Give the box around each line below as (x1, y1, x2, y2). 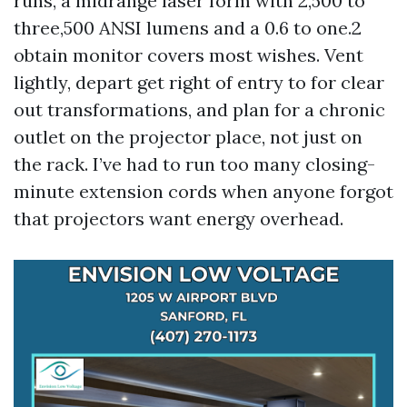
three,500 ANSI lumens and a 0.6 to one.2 (14, 16, 362, 39)
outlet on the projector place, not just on (14, 125, 362, 148)
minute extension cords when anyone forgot (14, 180, 393, 203)
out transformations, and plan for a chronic (14, 98, 385, 121)
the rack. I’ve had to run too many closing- (14, 153, 375, 175)
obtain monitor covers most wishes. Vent (14, 44, 363, 66)
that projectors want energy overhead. (14, 207, 343, 230)
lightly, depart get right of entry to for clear (14, 71, 384, 94)
